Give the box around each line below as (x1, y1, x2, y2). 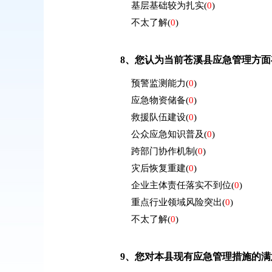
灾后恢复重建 (131, 163, 186, 173)
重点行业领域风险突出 (131, 197, 222, 207)
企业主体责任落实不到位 (131, 180, 231, 190)
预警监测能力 (131, 78, 186, 88)
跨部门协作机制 (131, 146, 195, 156)
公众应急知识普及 (131, 129, 204, 139)
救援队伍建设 (131, 112, 186, 122)
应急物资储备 (131, 95, 186, 105)
